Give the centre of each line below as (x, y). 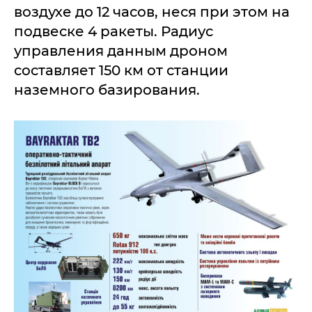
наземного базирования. (107, 90)
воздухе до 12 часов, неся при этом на (152, 12)
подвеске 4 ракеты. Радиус (114, 31)
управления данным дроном (121, 51)
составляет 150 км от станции (121, 70)
